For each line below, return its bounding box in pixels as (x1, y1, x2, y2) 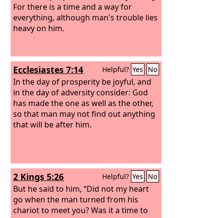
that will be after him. (13, 119, 92, 130)
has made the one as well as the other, (13, 97, 154, 109)
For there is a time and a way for (13, 1, 132, 12)
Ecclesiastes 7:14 (13, 64, 84, 75)
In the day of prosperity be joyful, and (13, 76, 152, 87)
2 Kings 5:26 (13, 171, 64, 182)
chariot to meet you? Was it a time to (13, 204, 148, 216)
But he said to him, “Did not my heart (13, 183, 149, 194)
